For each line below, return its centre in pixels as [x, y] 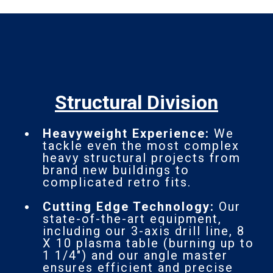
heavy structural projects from [142, 158]
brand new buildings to [116, 170]
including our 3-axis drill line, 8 [144, 231]
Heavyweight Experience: [126, 133]
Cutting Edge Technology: [131, 206]
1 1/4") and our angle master [135, 255]
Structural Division [136, 102]
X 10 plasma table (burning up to [148, 243]
